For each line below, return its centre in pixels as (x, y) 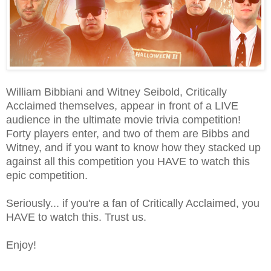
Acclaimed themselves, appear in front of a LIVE (122, 106)
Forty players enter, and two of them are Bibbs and (128, 134)
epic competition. (47, 176)
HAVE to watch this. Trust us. (76, 217)
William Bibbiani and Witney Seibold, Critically (116, 92)
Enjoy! (21, 245)
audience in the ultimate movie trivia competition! (123, 120)
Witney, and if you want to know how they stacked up (133, 148)
